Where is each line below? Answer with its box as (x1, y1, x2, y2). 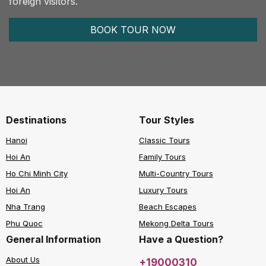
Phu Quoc (5, 218, 43, 228)
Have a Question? (138, 233, 223, 245)
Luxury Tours (138, 185, 188, 195)
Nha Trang (5, 201, 45, 211)
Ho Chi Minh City (5, 168, 68, 178)
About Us (5, 254, 40, 264)
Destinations (5, 113, 66, 126)
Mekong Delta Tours (138, 218, 214, 228)
